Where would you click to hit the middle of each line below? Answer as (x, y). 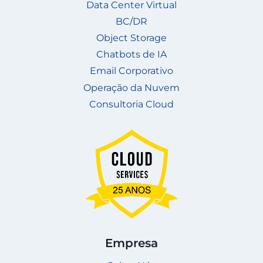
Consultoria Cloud (131, 104)
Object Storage (131, 38)
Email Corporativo (131, 71)
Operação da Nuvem (131, 87)
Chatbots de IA (131, 55)
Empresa (131, 243)
